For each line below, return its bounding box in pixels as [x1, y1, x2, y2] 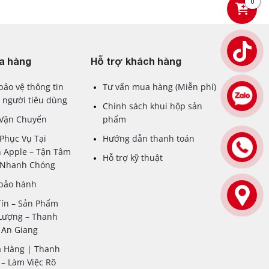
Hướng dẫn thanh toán [102, 132, 195, 144]
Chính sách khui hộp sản [102, 100, 202, 112]
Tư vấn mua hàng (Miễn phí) [102, 80, 216, 92]
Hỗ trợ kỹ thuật [102, 151, 163, 163]
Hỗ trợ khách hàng [90, 55, 181, 67]
